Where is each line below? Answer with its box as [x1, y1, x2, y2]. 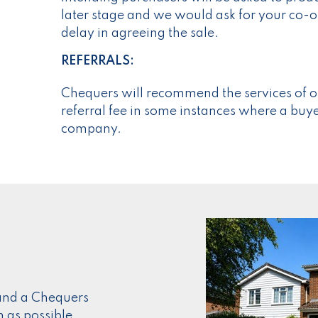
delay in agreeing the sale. [61, 27, 219, 40]
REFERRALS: [61, 55, 134, 68]
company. [61, 123, 121, 136]
